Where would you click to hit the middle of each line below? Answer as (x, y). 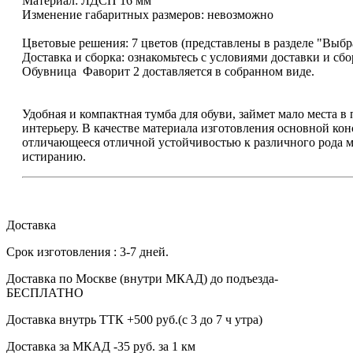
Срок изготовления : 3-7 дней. (87, 251)
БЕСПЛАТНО (45, 292)
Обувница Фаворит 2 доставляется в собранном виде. (168, 71)
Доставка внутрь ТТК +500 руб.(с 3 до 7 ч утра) (134, 319)
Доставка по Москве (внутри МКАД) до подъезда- (142, 278)
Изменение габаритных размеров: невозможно (148, 14)
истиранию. (54, 156)
